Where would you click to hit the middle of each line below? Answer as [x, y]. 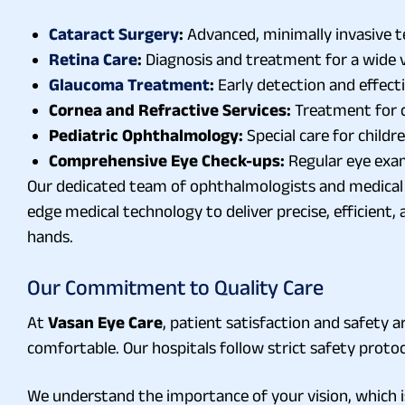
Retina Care [93, 59]
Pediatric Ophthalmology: [146, 135]
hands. [50, 236]
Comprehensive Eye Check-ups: [167, 160]
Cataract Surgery [114, 33]
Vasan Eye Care [105, 322]
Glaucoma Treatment [129, 84]
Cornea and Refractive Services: [170, 109]
